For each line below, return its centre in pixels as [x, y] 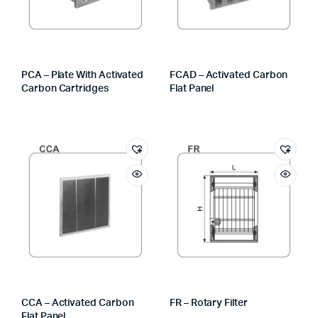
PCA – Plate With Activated [83, 75]
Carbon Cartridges [65, 89]
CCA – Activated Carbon [78, 303]
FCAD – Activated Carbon [229, 75]
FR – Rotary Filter [209, 303]
